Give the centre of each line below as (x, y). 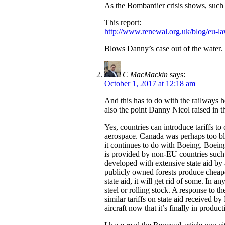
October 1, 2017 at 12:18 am (150, 84)
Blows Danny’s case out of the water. (163, 49)
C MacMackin (145, 75)
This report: (123, 23)
